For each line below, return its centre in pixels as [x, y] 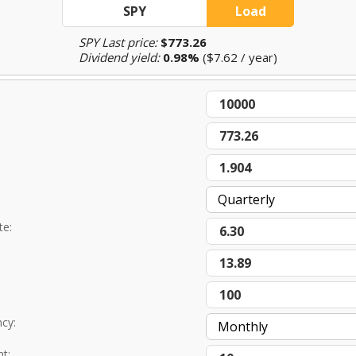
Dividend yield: [119, 57]
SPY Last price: [118, 42]
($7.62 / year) [238, 57]
